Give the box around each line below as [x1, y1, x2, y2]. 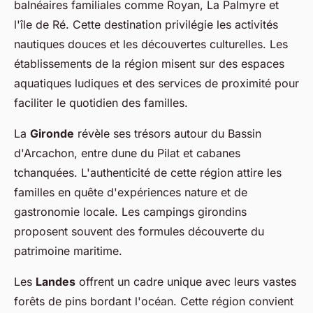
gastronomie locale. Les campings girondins [14, 204, 247, 219]
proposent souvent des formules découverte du [14, 224, 264, 238]
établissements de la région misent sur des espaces [14, 56, 284, 71]
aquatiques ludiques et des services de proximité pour [14, 75, 299, 90]
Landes [36, 274, 75, 289]
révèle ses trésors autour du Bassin [74, 126, 261, 140]
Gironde [30, 126, 74, 140]
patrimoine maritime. [14, 243, 122, 258]
